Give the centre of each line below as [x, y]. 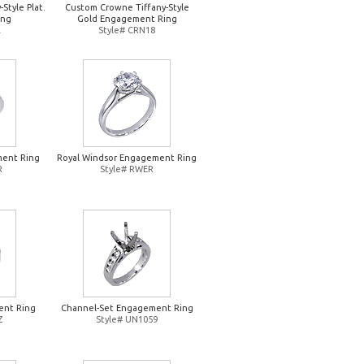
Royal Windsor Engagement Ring [127, 158]
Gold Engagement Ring [127, 19]
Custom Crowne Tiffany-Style [127, 7]
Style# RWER [127, 169]
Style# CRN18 [127, 30]
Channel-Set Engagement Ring [127, 308]
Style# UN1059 [127, 319]
